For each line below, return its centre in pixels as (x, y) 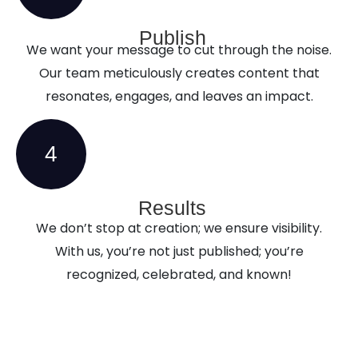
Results (175, 208)
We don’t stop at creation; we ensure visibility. (179, 229)
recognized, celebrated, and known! (179, 275)
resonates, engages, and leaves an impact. (179, 96)
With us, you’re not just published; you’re (179, 252)
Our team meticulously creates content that (179, 73)
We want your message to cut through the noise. (179, 50)
